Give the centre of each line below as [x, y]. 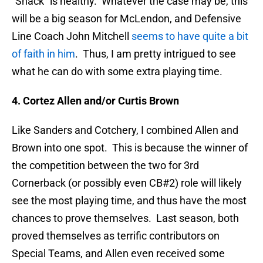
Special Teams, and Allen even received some [118, 254]
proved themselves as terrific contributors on [116, 236]
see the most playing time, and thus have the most [129, 201]
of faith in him [43, 54]
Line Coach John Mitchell [72, 36]
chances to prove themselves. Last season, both [125, 218]
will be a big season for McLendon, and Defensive [127, 19]
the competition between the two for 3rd [105, 166]
